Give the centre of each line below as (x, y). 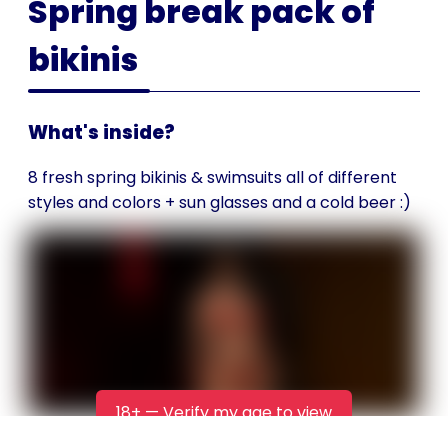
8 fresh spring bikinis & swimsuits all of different (213, 178)
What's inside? (102, 132)
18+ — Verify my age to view (224, 412)
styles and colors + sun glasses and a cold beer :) (220, 203)
